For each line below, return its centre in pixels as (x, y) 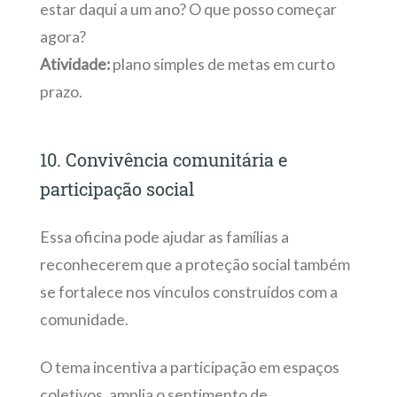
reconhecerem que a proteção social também (195, 265)
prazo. (61, 92)
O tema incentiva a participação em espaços (189, 367)
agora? (62, 37)
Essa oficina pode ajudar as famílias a (164, 237)
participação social (117, 189)
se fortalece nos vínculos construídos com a (188, 292)
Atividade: (74, 65)
